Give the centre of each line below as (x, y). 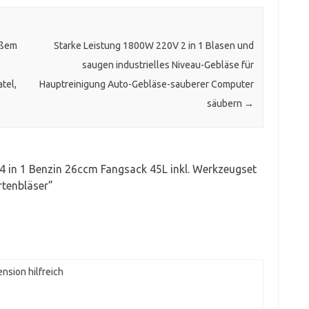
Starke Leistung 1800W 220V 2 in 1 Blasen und (153, 46)
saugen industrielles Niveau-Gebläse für (168, 65)
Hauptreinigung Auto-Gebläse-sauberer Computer (146, 84)
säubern (225, 104)
